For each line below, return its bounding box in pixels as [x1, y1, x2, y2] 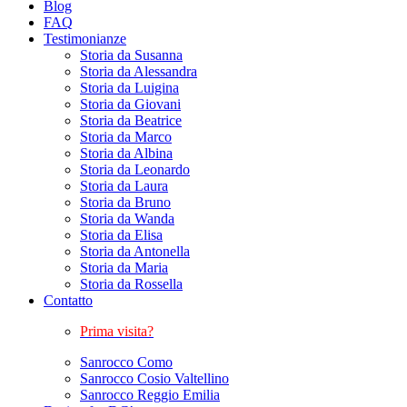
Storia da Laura [80, 177, 168, 194]
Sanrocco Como [80, 353, 173, 370]
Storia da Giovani [80, 95, 181, 112]
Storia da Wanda [80, 210, 174, 226]
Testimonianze [44, 30, 126, 46]
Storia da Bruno [80, 194, 171, 210]
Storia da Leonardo [80, 161, 190, 177]
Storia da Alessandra [80, 63, 197, 79]
